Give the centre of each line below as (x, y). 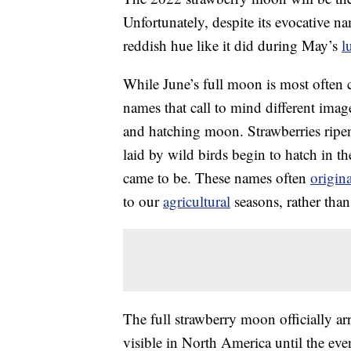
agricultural (197, 201)
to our (143, 201)
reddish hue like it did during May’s (232, 45)
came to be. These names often (217, 178)
